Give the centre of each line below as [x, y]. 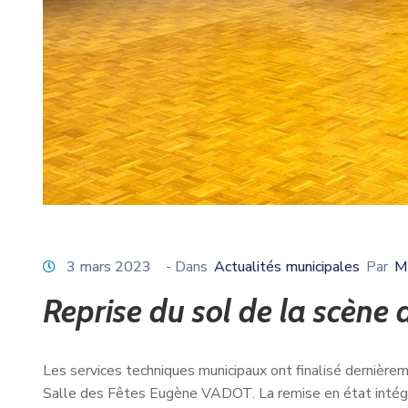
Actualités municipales [287, 266]
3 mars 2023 [109, 266]
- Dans [187, 266]
